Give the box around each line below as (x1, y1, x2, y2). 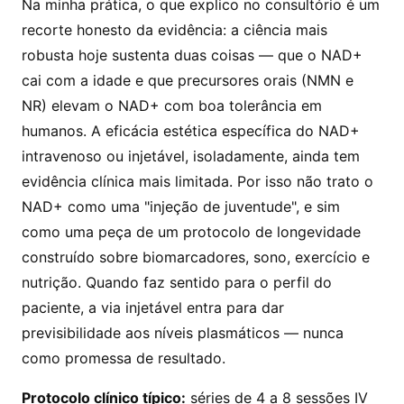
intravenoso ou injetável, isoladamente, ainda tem (22, 147, 360, 166)
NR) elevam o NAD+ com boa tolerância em (22, 96, 322, 115)
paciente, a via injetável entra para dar (22, 298, 284, 317)
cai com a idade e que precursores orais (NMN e (22, 71, 353, 90)
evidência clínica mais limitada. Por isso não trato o (22, 172, 373, 191)
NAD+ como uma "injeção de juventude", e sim (22, 197, 340, 216)
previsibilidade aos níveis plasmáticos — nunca (22, 324, 344, 343)
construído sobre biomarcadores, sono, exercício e (22, 248, 370, 267)
